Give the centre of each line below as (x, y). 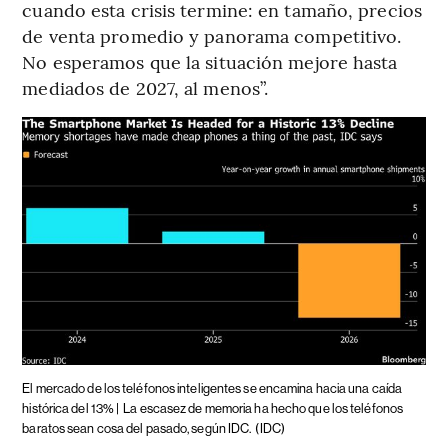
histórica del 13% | (71, 408)
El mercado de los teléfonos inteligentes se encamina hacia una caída (212, 388)
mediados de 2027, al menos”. (145, 87)
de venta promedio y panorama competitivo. (212, 35)
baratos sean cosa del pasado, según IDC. (137, 428)
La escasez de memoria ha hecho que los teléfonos (263, 408)
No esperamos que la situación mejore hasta (210, 61)
